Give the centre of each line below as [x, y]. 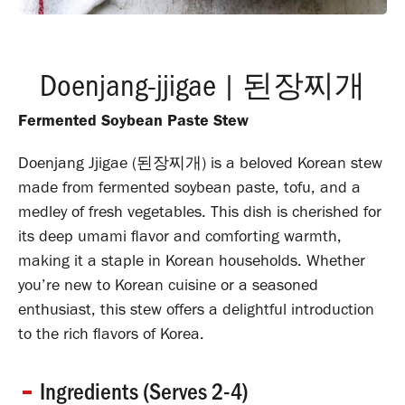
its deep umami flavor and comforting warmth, [180, 235]
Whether [336, 260]
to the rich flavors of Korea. [111, 333]
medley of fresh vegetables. [112, 211]
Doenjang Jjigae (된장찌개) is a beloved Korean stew [200, 162]
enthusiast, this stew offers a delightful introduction [196, 309]
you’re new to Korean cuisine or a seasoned [168, 284]
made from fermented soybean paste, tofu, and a [189, 187]
